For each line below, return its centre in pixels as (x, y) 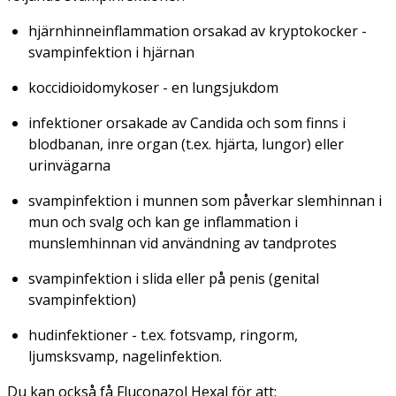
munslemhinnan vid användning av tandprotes (183, 243)
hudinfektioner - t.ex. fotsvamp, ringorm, (163, 335)
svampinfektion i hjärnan (111, 52)
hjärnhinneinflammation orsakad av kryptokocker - (198, 30)
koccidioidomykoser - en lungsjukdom (153, 87)
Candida (217, 122)
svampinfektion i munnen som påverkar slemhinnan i (205, 200)
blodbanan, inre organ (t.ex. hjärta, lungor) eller (186, 144)
